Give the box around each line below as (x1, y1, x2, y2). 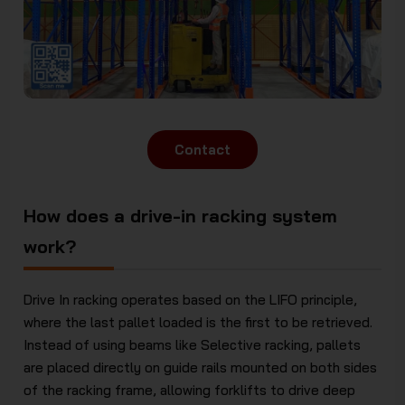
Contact (174, 140, 231, 158)
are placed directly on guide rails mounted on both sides (24, 358, 378, 376)
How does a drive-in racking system (24, 203, 338, 227)
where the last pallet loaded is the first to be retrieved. (24, 313, 373, 331)
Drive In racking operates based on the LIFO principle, (24, 290, 358, 308)
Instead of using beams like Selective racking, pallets (24, 335, 362, 353)
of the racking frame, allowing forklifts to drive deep (24, 381, 356, 399)
